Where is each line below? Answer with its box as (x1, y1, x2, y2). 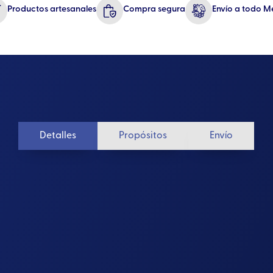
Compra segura (122, 4, 185, 14)
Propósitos (119, 130, 168, 141)
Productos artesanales (7, 4, 96, 14)
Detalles (40, 130, 77, 141)
